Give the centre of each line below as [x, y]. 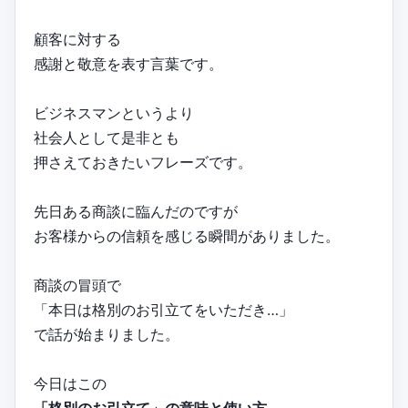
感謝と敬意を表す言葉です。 [128, 64]
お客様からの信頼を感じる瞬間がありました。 [187, 236]
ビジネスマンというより [114, 113]
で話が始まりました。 [107, 335]
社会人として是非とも [107, 138]
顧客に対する [77, 40]
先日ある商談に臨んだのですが [136, 212]
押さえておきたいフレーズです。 [143, 163]
